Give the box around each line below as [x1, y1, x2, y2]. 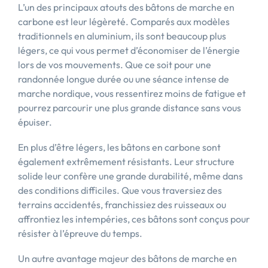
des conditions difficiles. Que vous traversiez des [18, 184, 222, 196]
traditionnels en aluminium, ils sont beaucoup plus [18, 30, 226, 42]
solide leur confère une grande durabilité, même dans [18, 170, 243, 182]
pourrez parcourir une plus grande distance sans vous [18, 102, 241, 114]
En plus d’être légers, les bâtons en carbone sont [18, 141, 221, 153]
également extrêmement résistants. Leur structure [18, 156, 234, 167]
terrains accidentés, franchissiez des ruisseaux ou [18, 199, 226, 211]
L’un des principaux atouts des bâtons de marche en [18, 1, 234, 13]
